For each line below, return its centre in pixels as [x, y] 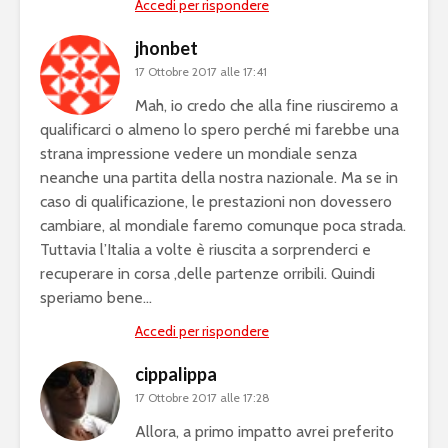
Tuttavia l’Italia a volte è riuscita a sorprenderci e [205, 250]
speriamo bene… [96, 298]
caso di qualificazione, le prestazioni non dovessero [216, 202]
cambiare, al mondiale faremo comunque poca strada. [223, 226]
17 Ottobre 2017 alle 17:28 [202, 398]
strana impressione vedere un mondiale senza [198, 154]
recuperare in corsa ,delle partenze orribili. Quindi [207, 274]
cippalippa [176, 374]
